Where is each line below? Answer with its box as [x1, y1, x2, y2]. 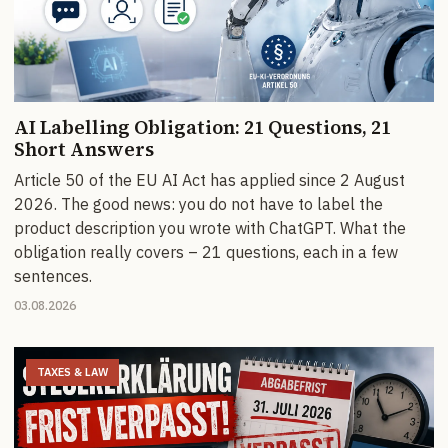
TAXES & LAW [37, 365, 108, 380]
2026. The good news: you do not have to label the [14, 194, 383, 215]
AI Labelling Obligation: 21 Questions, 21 [14, 114, 391, 141]
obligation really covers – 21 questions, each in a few [14, 242, 398, 263]
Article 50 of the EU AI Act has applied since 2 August [14, 170, 405, 191]
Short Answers [14, 136, 154, 163]
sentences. [14, 266, 92, 287]
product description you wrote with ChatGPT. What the [14, 218, 406, 239]
